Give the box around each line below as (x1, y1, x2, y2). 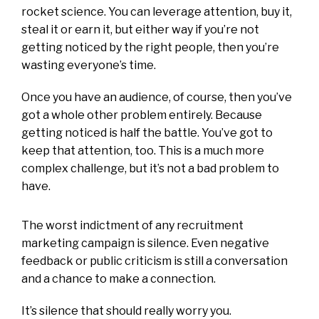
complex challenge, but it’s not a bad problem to (21, 161, 279, 175)
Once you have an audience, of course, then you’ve (21, 90, 292, 104)
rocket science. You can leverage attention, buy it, (21, 4, 292, 19)
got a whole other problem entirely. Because (21, 108, 262, 122)
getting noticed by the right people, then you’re (21, 40, 279, 54)
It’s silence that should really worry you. (21, 303, 231, 318)
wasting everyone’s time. (21, 58, 156, 72)
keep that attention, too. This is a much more (21, 143, 264, 157)
